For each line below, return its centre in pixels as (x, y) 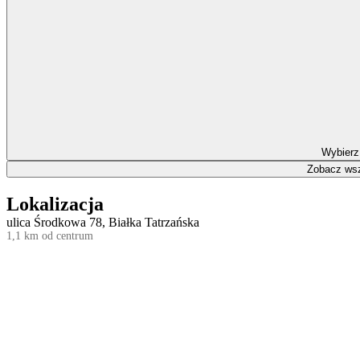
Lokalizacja (55, 204)
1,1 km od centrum (50, 235)
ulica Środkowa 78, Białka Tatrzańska (103, 222)
